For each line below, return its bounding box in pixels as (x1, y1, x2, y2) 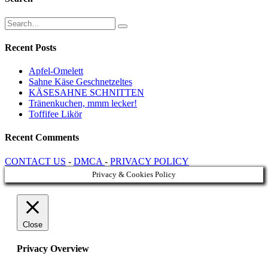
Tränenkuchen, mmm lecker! (29, 98, 137, 109)
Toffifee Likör (29, 109, 82, 120)
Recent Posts (5, 42, 56, 53)
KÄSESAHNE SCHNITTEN (29, 87, 144, 98)
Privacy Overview (17, 243, 89, 254)
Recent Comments (5, 132, 79, 143)
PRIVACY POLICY (110, 156, 189, 166)
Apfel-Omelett (29, 66, 83, 77)
